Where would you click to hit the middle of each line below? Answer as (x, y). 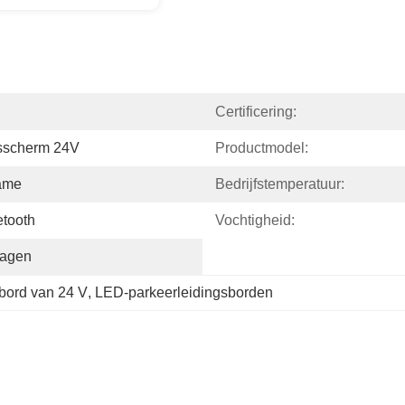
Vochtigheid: (255, 220)
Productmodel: (262, 148)
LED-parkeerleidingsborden (184, 292)
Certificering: (256, 112)
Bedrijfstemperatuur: (280, 184)
